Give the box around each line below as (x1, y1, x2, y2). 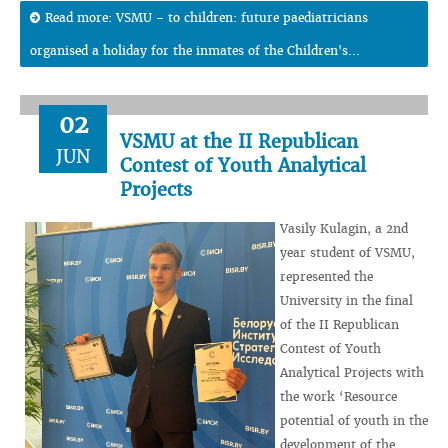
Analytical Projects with (280, 365, 424, 380)
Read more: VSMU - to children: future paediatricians (45, 10, 368, 25)
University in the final (280, 293, 413, 308)
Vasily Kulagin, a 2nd (280, 221, 408, 236)
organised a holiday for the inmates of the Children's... (30, 43, 360, 58)
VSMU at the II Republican (120, 130, 358, 153)
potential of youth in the (280, 413, 428, 428)
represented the (280, 269, 373, 284)
